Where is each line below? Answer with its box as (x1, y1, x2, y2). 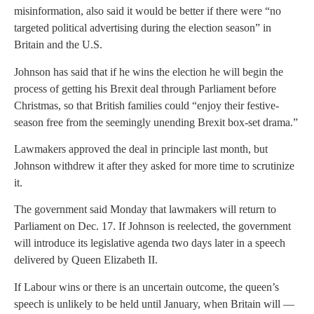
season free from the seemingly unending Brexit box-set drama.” (14, 116, 298, 128)
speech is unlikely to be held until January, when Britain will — (14, 297, 294, 310)
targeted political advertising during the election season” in (14, 22, 271, 34)
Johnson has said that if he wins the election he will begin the (14, 65, 283, 78)
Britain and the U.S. (14, 39, 102, 51)
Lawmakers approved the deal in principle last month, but (14, 142, 268, 155)
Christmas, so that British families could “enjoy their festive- (14, 99, 279, 111)
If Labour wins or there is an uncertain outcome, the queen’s (14, 280, 279, 293)
